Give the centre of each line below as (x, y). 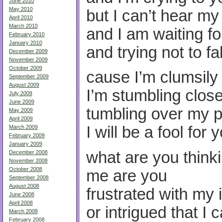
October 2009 (26, 68)
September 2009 (29, 76)
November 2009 (28, 59)
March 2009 (23, 127)
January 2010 (26, 43)
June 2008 (22, 194)
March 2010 (23, 26)
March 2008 (23, 211)
